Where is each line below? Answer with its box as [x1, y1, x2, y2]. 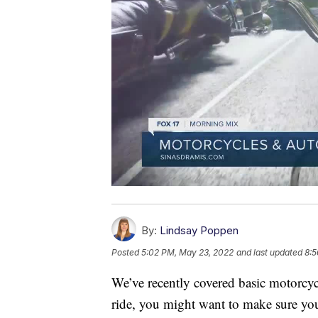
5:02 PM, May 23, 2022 [141, 246, 234, 258]
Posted [111, 246, 141, 258]
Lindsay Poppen [160, 223, 238, 237]
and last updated [236, 246, 302, 258]
